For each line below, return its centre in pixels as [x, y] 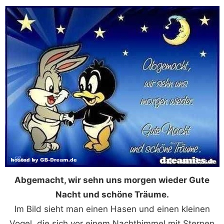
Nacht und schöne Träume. [112, 194]
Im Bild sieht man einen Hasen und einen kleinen [112, 209]
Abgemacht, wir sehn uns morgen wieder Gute [112, 180]
